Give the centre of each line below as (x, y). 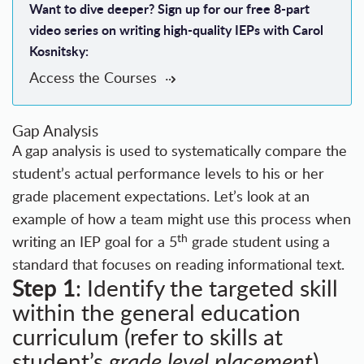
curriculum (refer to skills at (147, 337)
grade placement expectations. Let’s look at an (161, 196)
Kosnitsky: (59, 51)
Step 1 (44, 288)
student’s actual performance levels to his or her (168, 173)
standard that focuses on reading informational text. (178, 264)
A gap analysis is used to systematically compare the (180, 151)
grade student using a (259, 242)
